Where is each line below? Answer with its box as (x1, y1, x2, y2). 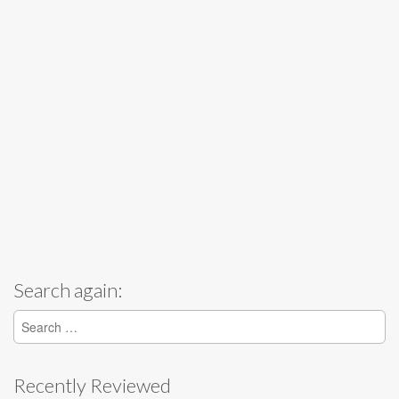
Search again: (13, 278, 122, 302)
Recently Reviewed (13, 373, 171, 397)
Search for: (13, 310, 83, 328)
